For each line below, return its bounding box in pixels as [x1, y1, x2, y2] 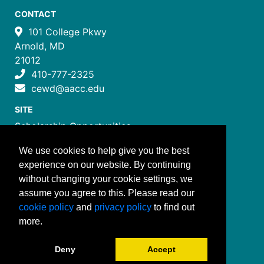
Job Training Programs [15, 148, 116, 160]
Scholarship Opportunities [15, 120, 131, 132]
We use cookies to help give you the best [19, 145, 189, 156]
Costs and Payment [15, 177, 102, 189]
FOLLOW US [15, 195, 64, 205]
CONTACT [15, 9, 56, 19]
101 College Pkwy [28, 26, 107, 38]
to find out [151, 202, 194, 212]
